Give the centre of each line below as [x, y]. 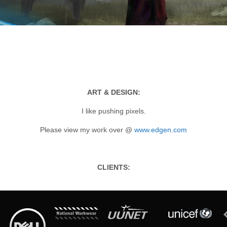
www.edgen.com [161, 130]
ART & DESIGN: [113, 92]
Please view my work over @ [87, 130]
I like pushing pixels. [113, 111]
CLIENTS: [113, 167]
